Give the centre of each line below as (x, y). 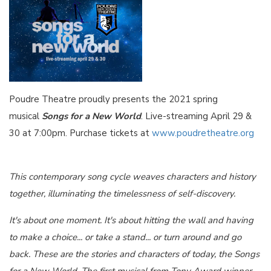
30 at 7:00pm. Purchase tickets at (80, 133)
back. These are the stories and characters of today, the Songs (134, 254)
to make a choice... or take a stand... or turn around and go (125, 237)
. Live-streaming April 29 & (196, 116)
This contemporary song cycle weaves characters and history (132, 176)
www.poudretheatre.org (203, 133)
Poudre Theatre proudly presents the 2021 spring (113, 99)
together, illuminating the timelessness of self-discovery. (122, 193)
